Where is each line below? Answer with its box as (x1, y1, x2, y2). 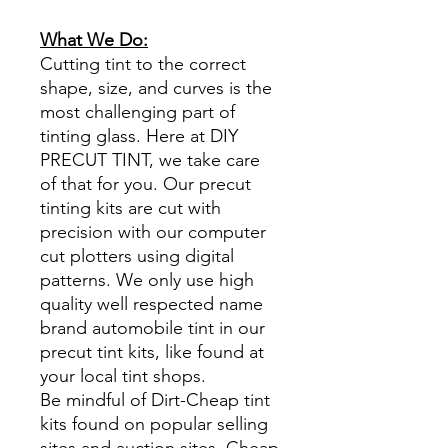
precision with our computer (40, 220, 266, 243)
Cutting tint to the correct (40, 52, 246, 75)
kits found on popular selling (40, 412, 268, 435)
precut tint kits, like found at (40, 340, 264, 363)
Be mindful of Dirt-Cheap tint (40, 388, 270, 411)
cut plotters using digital (40, 244, 234, 267)
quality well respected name (40, 292, 263, 315)
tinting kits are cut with (40, 196, 221, 219)
